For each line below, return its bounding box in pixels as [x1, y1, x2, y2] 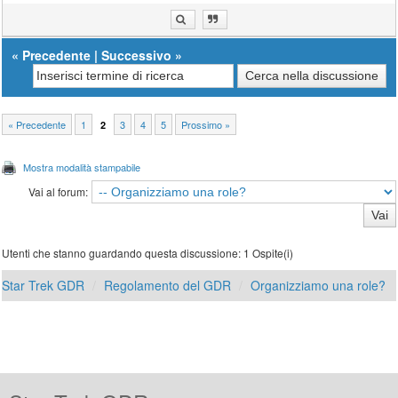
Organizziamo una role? [251, 276, 386, 295]
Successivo [101, 46, 172, 65]
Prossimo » [181, 117, 231, 132]
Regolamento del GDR [104, 276, 232, 295]
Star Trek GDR [2, 276, 85, 295]
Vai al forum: [28, 184, 88, 200]
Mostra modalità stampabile [23, 160, 141, 175]
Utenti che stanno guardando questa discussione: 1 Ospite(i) [2, 245, 294, 261]
